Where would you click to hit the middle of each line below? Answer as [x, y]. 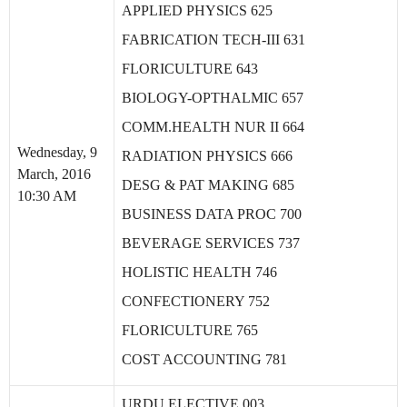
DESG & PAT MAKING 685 [208, 185]
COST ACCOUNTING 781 [204, 359]
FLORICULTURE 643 [190, 69]
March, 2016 [54, 174]
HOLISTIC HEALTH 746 [199, 272]
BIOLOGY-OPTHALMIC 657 [213, 98]
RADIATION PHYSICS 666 [207, 156]
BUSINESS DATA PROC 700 [212, 214]
